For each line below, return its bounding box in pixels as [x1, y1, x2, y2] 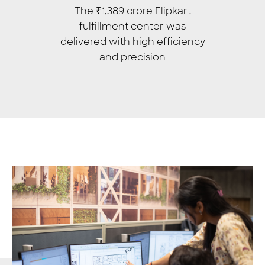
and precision [99, 50, 166, 63]
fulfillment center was [79, 20, 186, 33]
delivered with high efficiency [60, 35, 205, 48]
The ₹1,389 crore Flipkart [74, 4, 191, 17]
